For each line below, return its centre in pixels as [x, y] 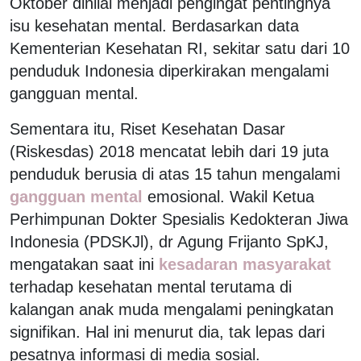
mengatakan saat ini [82, 264]
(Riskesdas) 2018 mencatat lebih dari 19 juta [169, 151]
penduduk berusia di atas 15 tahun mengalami [175, 174]
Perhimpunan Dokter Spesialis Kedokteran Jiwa [179, 219]
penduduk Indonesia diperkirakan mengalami [169, 71]
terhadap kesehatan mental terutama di [151, 286]
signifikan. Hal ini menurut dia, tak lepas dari [167, 332]
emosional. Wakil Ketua [231, 196]
